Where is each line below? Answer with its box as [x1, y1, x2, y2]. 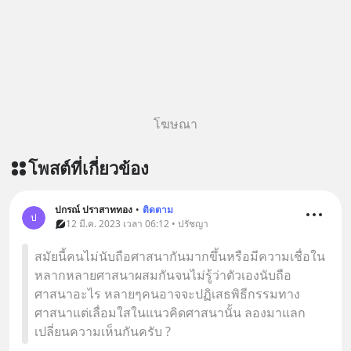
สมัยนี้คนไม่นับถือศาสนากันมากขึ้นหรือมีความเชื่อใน [34, 248, 325, 265]
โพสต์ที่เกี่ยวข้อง [28, 156, 149, 179]
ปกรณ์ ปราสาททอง [55, 203, 132, 216]
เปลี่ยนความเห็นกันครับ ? [34, 323, 171, 340]
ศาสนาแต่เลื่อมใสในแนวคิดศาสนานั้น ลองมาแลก [34, 304, 306, 321]
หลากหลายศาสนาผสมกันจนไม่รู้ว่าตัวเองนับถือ [34, 266, 291, 284]
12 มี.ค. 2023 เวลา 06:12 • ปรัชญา [66, 217, 208, 230]
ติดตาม [143, 203, 173, 216]
